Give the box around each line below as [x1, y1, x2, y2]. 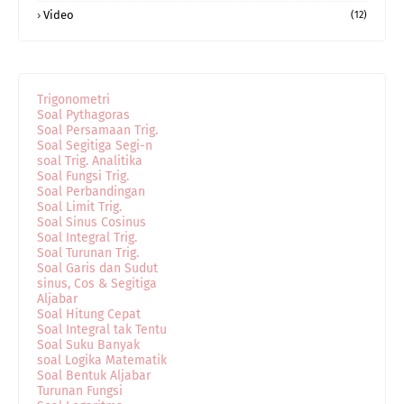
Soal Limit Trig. [37, 198, 122, 215]
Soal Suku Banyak [37, 336, 140, 353]
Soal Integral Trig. [37, 229, 137, 245]
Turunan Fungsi [37, 382, 123, 399]
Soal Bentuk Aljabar [37, 367, 151, 383]
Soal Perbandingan [37, 183, 145, 199]
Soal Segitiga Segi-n [37, 137, 152, 153]
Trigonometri [37, 91, 110, 107]
